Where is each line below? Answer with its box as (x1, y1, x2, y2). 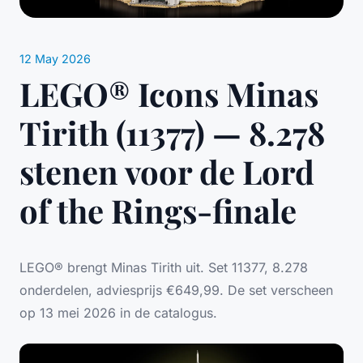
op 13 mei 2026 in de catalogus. (19, 305, 217, 322)
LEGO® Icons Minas (19, 72, 318, 116)
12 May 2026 (19, 52, 91, 66)
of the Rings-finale (19, 189, 297, 233)
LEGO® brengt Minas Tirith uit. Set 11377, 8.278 (19, 259, 308, 276)
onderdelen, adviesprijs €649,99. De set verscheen (19, 282, 333, 299)
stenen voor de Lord (19, 150, 314, 194)
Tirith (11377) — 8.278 (19, 111, 325, 155)
